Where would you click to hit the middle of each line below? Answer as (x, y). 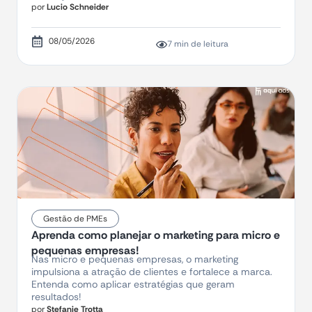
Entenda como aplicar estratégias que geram (133, 284)
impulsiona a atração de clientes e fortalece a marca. (152, 272)
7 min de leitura (198, 44)
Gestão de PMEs (75, 219)
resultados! (56, 297)
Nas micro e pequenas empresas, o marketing (135, 259)
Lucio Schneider (77, 7)
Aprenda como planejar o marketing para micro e (156, 235)
